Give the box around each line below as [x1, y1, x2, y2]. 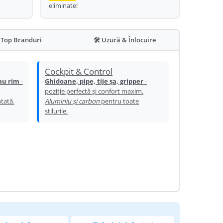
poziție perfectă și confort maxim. [45, 87, 144, 96]
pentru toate [100, 97, 139, 106]
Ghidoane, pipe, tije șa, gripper [45, 77, 144, 86]
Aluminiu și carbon [45, 97, 100, 106]
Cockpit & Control [45, 66, 113, 77]
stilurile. [45, 107, 68, 115]
